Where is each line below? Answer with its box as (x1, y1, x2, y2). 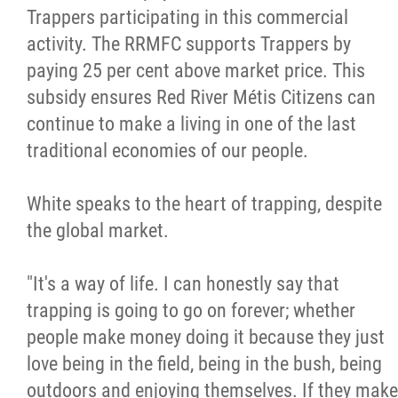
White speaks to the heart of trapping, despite (27, 193, 382, 215)
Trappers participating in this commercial (27, 6, 348, 28)
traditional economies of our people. (27, 139, 308, 162)
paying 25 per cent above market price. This (27, 60, 365, 82)
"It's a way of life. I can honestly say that (27, 273, 339, 295)
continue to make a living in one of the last (27, 113, 356, 135)
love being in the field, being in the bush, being (27, 353, 382, 375)
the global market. (27, 219, 169, 242)
